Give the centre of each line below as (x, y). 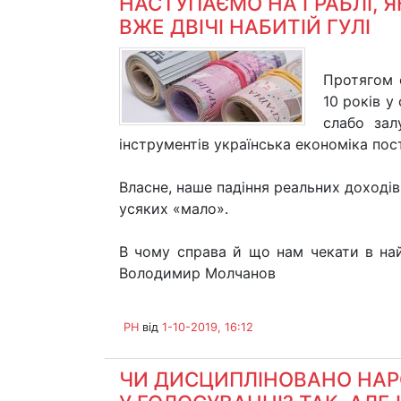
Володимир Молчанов (197, 273)
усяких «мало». (174, 209)
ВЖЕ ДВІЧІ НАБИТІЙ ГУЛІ (245, 26)
